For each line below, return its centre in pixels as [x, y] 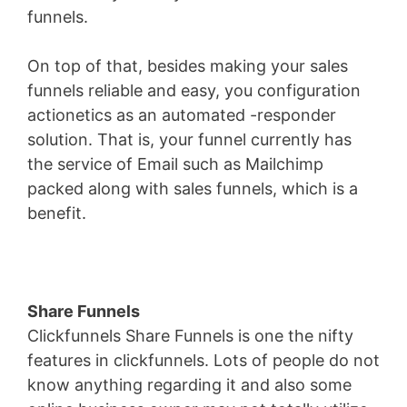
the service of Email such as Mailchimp [175, 164]
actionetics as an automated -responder [182, 115]
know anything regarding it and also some [189, 385]
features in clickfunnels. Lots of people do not [203, 361]
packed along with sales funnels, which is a [193, 189]
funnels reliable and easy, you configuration [194, 91]
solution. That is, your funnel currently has [189, 140]
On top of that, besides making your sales [188, 66]
